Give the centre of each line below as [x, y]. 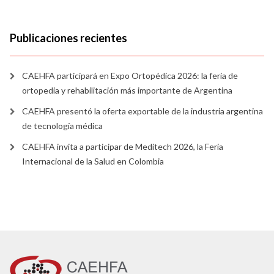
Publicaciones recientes [68, 38]
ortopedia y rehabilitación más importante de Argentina [127, 90]
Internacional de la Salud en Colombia [93, 161]
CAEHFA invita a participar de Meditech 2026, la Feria [123, 146]
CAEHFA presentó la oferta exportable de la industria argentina [143, 111]
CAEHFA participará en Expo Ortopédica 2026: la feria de [130, 75]
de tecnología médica [62, 125]
